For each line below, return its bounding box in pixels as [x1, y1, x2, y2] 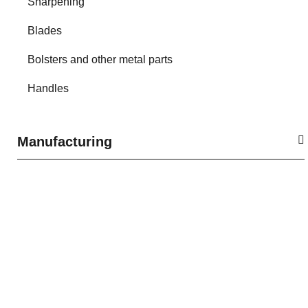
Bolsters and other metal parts [27, 54, 173, 66]
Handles [27, 82, 69, 95]
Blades [27, 25, 62, 37]
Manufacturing [17, 134, 112, 150]
